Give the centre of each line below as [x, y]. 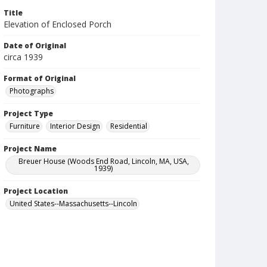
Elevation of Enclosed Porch [58, 24]
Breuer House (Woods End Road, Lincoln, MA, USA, [103, 161]
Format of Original [40, 78]
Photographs [32, 91]
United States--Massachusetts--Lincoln [73, 204]
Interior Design [75, 126]
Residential [129, 126]
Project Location [36, 191]
